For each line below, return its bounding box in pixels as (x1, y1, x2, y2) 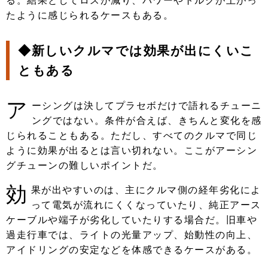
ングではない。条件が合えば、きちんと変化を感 (31, 115, 262, 126)
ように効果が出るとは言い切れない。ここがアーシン (6, 145, 257, 156)
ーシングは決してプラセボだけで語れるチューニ (31, 100, 262, 111)
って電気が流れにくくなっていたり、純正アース (31, 200, 261, 211)
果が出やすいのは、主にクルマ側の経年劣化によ (31, 185, 261, 196)
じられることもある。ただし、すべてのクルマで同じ (6, 130, 257, 141)
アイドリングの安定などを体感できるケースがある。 (6, 245, 257, 255)
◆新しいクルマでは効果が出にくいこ (18, 44, 254, 58)
